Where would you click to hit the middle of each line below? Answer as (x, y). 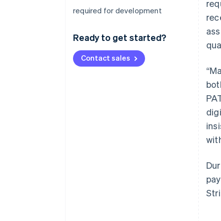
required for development (117, 10)
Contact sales (106, 58)
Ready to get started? (120, 37)
